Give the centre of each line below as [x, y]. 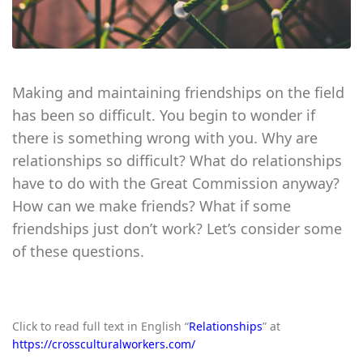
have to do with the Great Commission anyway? [176, 183]
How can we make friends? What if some [152, 205]
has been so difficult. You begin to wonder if [164, 115]
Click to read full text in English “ [100, 326]
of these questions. [78, 251]
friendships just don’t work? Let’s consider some [177, 228]
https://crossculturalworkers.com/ [104, 344]
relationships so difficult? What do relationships [177, 160]
